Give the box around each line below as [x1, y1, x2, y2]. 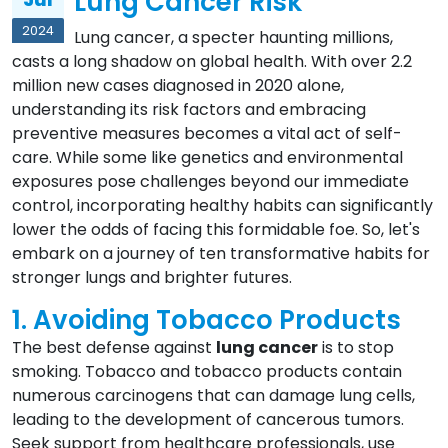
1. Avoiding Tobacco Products [12, 302, 401, 339]
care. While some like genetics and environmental [12, 146, 403, 170]
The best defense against [12, 336, 216, 360]
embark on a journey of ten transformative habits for [12, 242, 430, 266]
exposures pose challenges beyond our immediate [12, 170, 409, 194]
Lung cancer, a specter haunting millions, [74, 26, 393, 50]
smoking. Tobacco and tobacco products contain [12, 360, 402, 384]
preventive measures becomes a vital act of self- [12, 122, 402, 146]
